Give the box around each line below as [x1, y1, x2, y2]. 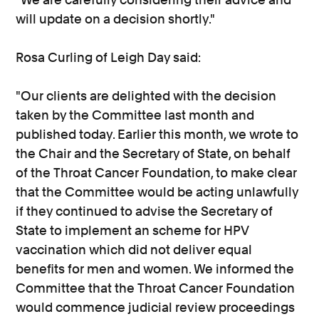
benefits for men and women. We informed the [16, 261, 295, 276]
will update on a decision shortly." [16, 11, 216, 26]
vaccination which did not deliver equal [16, 242, 253, 257]
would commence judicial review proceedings [16, 300, 296, 315]
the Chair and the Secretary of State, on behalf [16, 146, 291, 161]
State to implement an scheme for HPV [16, 223, 249, 238]
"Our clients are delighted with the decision [16, 88, 277, 103]
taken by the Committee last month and [16, 108, 255, 122]
